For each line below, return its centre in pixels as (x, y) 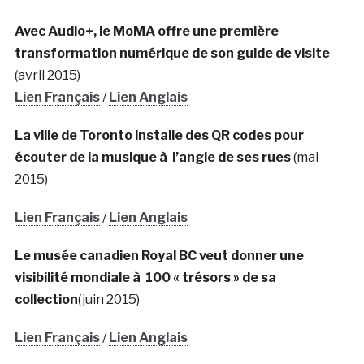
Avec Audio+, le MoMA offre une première (146, 31)
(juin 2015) (108, 299)
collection (46, 299)
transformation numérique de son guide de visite (172, 53)
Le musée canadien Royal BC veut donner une (159, 255)
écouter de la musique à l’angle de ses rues (154, 157)
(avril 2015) (47, 75)
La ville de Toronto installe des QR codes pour (159, 135)
